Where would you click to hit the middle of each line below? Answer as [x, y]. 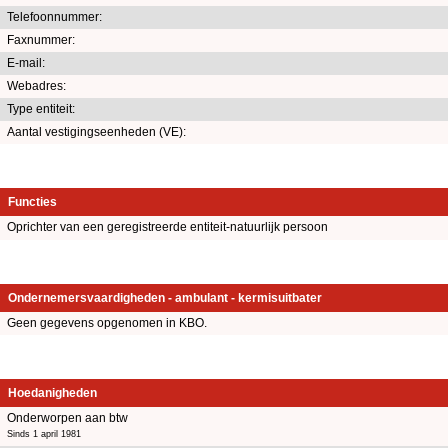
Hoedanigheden [52, 392]
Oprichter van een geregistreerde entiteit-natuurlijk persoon [167, 226]
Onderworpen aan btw [67, 417]
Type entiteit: [41, 108]
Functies [32, 201]
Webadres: [36, 85]
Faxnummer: [41, 39]
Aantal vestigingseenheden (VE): [96, 131]
